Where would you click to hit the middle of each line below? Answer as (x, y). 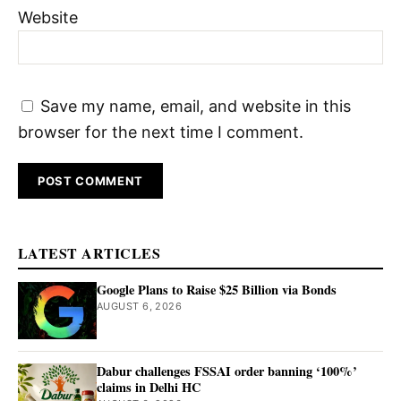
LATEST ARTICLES (90, 252)
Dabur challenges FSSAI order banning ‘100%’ (227, 371)
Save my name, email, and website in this (196, 107)
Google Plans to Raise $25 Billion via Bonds (217, 289)
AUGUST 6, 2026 (140, 306)
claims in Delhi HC (149, 387)
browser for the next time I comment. (161, 132)
